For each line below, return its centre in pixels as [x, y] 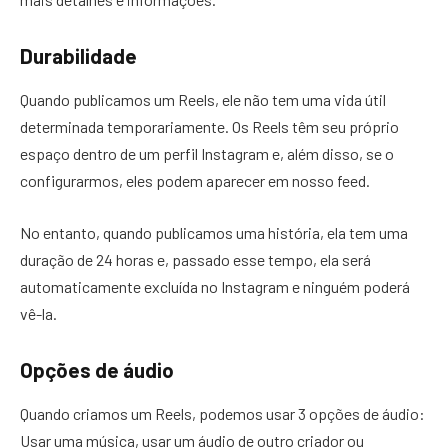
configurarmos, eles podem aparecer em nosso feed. [196, 181]
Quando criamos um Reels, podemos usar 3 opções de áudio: [222, 413]
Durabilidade [78, 55]
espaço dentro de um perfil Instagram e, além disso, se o [207, 154]
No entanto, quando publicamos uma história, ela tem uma [214, 232]
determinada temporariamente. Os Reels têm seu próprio [209, 127]
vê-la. [38, 313]
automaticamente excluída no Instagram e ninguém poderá [215, 286]
